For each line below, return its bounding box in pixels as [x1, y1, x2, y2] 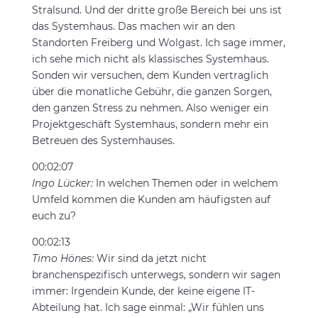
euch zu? [31, 209, 76, 222]
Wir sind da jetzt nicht [96, 252, 207, 265]
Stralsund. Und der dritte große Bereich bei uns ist [31, 4, 282, 16]
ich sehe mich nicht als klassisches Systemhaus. [31, 53, 269, 65]
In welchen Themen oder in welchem [95, 177, 278, 190]
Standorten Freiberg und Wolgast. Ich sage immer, [31, 36, 285, 49]
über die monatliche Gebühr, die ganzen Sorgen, [31, 85, 272, 98]
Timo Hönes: [31, 252, 97, 265]
